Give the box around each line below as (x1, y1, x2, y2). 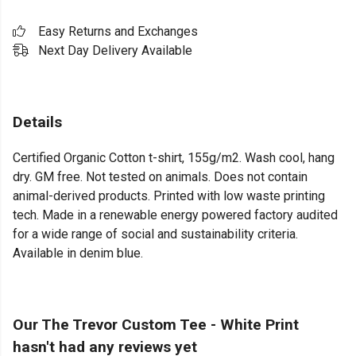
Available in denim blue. (13, 246, 143, 261)
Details (13, 113, 62, 131)
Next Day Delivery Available (38, 43, 192, 58)
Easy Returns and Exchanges (38, 24, 198, 39)
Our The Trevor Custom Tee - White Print (13, 315, 299, 335)
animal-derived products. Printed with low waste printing (13, 188, 325, 204)
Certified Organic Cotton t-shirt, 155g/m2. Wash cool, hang (13, 150, 335, 166)
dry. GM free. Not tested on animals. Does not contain (13, 169, 308, 185)
